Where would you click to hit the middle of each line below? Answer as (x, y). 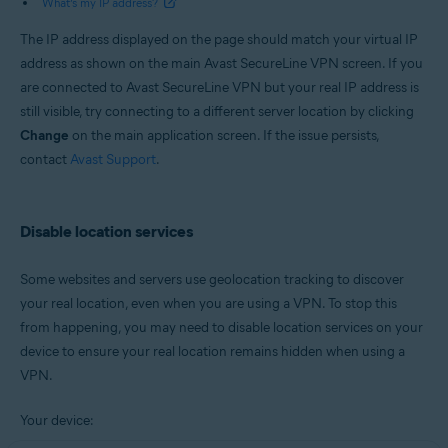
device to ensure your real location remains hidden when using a (212, 351)
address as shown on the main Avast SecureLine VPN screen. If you (221, 63)
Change (44, 135)
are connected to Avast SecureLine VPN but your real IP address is (219, 87)
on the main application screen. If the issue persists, (224, 135)
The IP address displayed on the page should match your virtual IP (219, 39)
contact (45, 159)
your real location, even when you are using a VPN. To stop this (208, 303)
